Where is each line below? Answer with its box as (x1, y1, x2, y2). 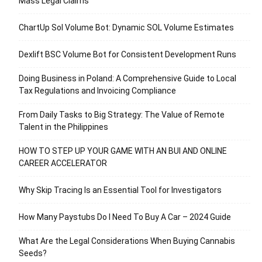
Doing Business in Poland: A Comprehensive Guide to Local (19, 73, 236, 83)
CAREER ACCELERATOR (19, 158, 107, 168)
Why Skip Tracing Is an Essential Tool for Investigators (19, 185, 222, 195)
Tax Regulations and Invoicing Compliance (19, 85, 176, 95)
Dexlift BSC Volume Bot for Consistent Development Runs (19, 49, 236, 59)
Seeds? (19, 248, 47, 258)
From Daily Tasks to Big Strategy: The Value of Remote (19, 109, 225, 119)
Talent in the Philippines (19, 122, 108, 132)
